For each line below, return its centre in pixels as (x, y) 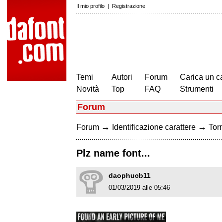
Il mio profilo (90, 6)
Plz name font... (113, 153)
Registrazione (129, 6)
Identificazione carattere (154, 127)
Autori (122, 77)
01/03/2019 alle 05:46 (139, 188)
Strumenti (197, 89)
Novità (88, 89)
